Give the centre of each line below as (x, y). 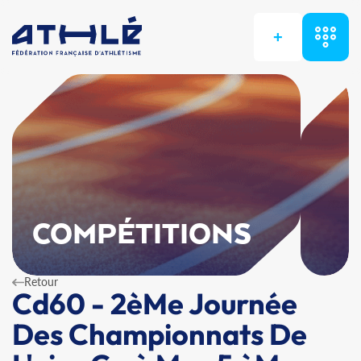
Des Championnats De (160, 334)
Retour (41, 282)
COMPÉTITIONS (142, 235)
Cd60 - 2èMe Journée (155, 303)
